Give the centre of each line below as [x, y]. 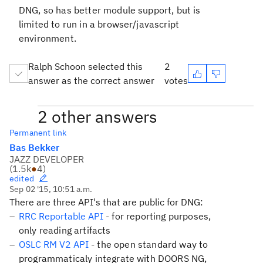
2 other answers [97, 117]
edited [22, 178]
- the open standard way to [149, 244]
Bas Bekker [34, 147]
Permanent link [38, 133]
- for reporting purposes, [157, 216]
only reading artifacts [65, 230]
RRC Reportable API [61, 216]
